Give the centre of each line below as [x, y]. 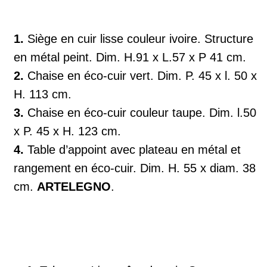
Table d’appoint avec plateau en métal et [132, 150]
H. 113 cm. [43, 94]
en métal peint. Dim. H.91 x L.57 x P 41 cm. [130, 57]
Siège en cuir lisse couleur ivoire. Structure [139, 39]
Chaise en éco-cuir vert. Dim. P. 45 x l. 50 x [140, 76]
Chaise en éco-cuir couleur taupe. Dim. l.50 [140, 113]
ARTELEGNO [74, 187]
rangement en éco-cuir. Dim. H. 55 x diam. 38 [135, 168]
